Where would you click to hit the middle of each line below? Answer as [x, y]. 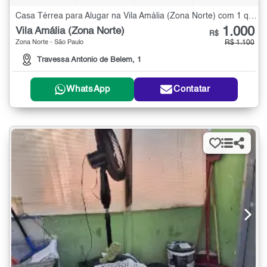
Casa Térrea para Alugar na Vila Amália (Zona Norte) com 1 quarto [253, 16]
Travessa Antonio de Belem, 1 [89, 60]
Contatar [192, 89]
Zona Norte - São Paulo [49, 42]
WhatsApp [88, 89]
